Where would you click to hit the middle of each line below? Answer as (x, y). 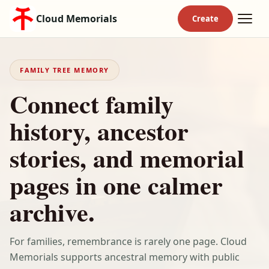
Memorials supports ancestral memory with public (125, 257)
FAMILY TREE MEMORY (65, 70)
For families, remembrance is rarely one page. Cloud (128, 241)
